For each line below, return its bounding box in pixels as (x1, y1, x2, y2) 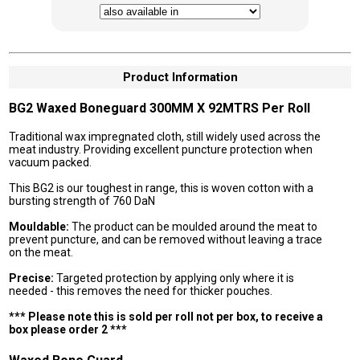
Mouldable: (9, 220, 70, 233)
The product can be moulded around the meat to (69, 220, 318, 233)
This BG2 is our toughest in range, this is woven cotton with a (9, 182, 314, 194)
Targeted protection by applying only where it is (54, 272, 295, 284)
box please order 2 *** (9, 323, 128, 336)
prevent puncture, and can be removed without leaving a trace (9, 233, 323, 246)
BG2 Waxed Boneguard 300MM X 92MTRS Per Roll (9, 100, 311, 116)
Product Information (122, 70, 238, 84)
